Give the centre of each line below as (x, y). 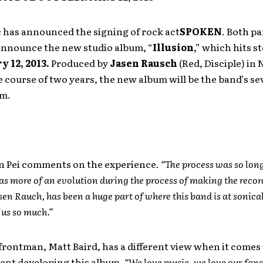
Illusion (173, 47)
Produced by (80, 63)
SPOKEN (200, 31)
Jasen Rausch (143, 63)
